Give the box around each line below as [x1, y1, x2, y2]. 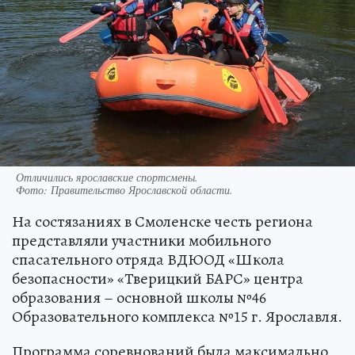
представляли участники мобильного [12, 229, 271, 251]
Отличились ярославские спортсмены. [16, 169, 198, 185]
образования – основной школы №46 [12, 286, 266, 308]
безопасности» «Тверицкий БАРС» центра [12, 267, 303, 289]
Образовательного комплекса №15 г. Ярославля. [12, 305, 342, 327]
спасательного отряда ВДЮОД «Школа [12, 248, 284, 270]
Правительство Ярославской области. [51, 181, 233, 197]
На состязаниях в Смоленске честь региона [12, 210, 313, 232]
